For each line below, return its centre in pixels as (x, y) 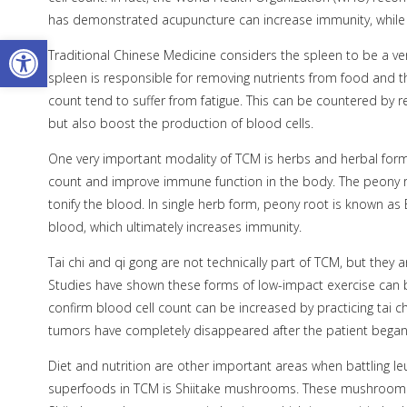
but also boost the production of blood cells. (180, 124)
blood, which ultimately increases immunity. (174, 227)
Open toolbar (56, 47)
